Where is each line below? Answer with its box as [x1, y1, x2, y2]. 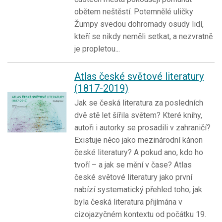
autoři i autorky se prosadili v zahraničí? [74, 122, 211, 132]
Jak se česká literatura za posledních [74, 98, 203, 108]
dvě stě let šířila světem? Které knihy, [74, 110, 202, 120]
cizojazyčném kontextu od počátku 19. [74, 209, 206, 219]
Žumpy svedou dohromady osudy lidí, [74, 19, 204, 29]
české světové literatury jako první [74, 172, 192, 182]
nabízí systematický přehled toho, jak [74, 184, 202, 194]
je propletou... [74, 44, 120, 54]
